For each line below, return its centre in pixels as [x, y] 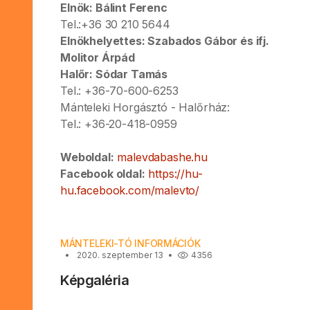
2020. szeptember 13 [120, 255]
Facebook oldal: [103, 173]
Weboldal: [87, 157]
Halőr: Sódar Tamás [114, 74]
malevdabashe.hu [163, 157]
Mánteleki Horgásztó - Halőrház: [145, 107]
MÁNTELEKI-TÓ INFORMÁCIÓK [130, 243]
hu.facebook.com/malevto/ [130, 190]
